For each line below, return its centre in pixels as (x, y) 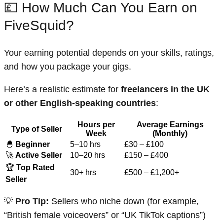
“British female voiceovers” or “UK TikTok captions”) (105, 215)
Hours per (96, 124)
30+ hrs (83, 172)
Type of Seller (37, 129)
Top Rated (36, 167)
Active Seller (39, 155)
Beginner (33, 144)
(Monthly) (170, 133)
